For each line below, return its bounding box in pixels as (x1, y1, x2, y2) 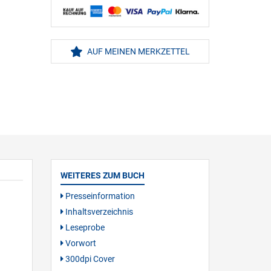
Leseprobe (63, 222, 105, 232)
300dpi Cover (63, 253, 115, 264)
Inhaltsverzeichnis (63, 206, 133, 217)
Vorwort (63, 238, 96, 248)
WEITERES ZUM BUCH (60, 170, 145, 180)
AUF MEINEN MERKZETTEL (85, 47, 190, 57)
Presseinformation (63, 191, 135, 201)
